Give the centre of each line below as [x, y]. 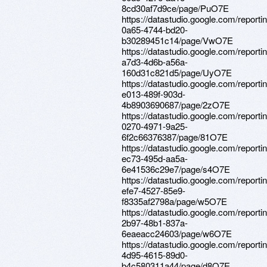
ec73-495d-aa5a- [155, 158]
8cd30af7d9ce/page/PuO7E [175, 8]
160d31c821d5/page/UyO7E [177, 72]
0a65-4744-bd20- [155, 30]
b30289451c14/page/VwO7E [177, 40]
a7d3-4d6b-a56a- [155, 62]
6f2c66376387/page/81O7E [175, 137]
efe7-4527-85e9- [153, 190]
